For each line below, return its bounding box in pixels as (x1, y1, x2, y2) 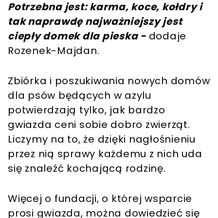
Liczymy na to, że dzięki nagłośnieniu (8, 132, 196, 146)
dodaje (148, 29, 186, 43)
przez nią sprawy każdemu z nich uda (8, 147, 202, 161)
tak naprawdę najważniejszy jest (8, 15, 182, 29)
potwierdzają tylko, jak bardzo (8, 103, 165, 117)
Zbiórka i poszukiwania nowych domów (8, 74, 210, 88)
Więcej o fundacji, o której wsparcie (8, 192, 192, 206)
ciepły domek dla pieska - (8, 29, 149, 43)
